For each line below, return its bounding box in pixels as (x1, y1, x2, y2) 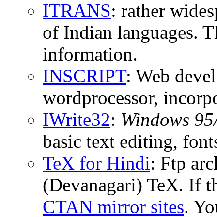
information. (43, 43, 138, 64)
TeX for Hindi (43, 152, 150, 173)
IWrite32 (43, 108, 110, 130)
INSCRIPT (43, 65, 126, 86)
